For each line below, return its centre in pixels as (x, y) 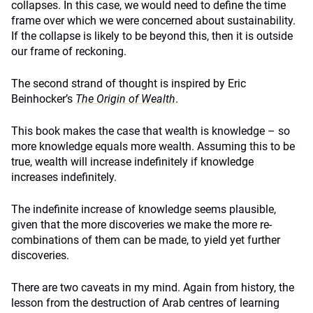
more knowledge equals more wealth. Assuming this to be (153, 146)
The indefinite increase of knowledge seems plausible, (144, 209)
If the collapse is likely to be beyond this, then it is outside (152, 36)
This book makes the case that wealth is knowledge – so (151, 131)
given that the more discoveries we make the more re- (141, 225)
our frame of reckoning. (69, 51)
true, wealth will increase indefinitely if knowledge (132, 162)
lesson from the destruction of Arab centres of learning (145, 303)
